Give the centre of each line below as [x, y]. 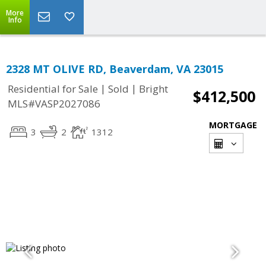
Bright [153, 89]
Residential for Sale [53, 89]
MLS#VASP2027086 [54, 104]
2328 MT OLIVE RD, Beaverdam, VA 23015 [115, 69]
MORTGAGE [233, 125]
